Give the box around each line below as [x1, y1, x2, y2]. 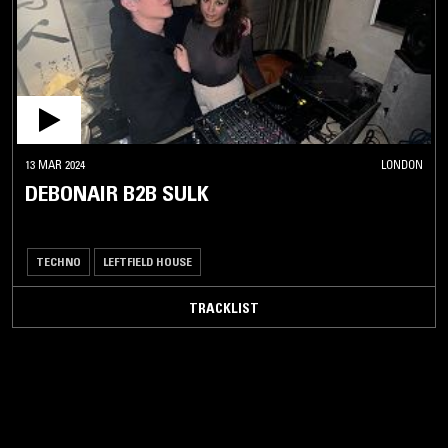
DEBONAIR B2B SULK [25, 180, 209, 208]
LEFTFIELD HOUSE [103, 254, 192, 270]
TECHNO [36, 254, 81, 270]
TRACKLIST [189, 299, 259, 318]
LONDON [381, 157, 423, 173]
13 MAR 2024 [25, 157, 85, 173]
